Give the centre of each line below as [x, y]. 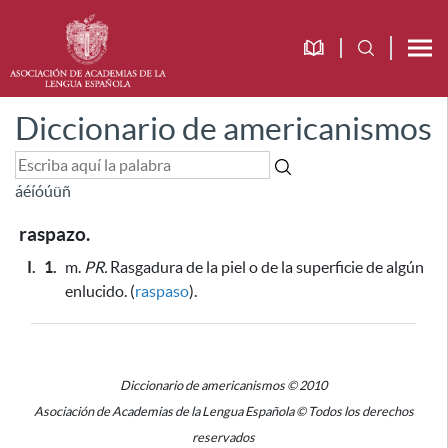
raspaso [162, 291]
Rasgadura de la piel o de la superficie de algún [265, 267]
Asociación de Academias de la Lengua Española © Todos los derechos [223, 411]
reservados [223, 437]
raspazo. [54, 234]
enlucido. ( [100, 291]
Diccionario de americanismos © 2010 [223, 385]
